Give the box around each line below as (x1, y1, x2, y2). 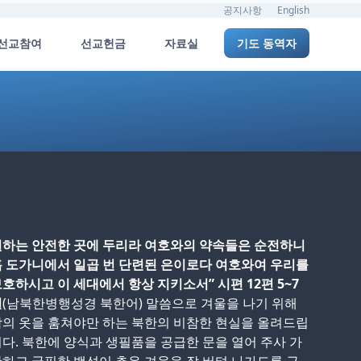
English (277, 3, 309, 17)
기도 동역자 (237, 35, 297, 51)
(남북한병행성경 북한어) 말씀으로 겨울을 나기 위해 (2, 294, 297, 312)
